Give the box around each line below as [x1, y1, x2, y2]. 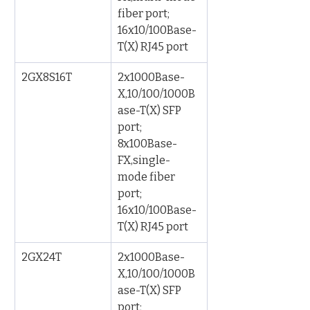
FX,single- [118, 154, 170, 167]
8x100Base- [118, 137, 177, 150]
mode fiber [118, 170, 177, 183]
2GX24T [21, 250, 62, 264]
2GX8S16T [21, 71, 72, 84]
